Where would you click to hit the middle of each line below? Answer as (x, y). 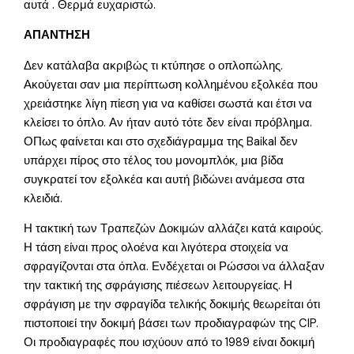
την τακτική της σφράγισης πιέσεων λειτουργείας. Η (158, 286)
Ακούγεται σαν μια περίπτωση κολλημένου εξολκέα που (171, 85)
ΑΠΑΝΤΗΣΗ (57, 36)
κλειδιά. (43, 198)
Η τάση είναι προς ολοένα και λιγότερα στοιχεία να (156, 248)
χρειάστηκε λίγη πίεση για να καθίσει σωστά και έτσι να (168, 104)
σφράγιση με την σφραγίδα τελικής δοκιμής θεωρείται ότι (172, 305)
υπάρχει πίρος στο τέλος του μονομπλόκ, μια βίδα (154, 160)
